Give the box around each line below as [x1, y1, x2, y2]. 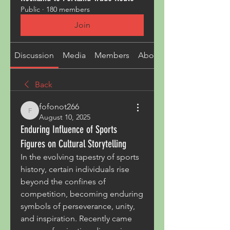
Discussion [14, 50, 54, 60]
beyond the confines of [21, 177, 106, 186]
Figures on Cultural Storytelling [21, 138, 126, 150]
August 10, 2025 [39, 112, 90, 122]
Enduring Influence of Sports [21, 123, 117, 136]
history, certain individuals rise [21, 164, 129, 174]
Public [21, 5, 40, 14]
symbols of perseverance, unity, [21, 201, 135, 211]
